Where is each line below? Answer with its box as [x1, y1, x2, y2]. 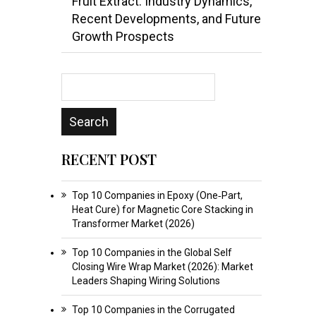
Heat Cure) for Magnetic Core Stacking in [71, 203, 253, 215]
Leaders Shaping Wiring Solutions [71, 274, 220, 286]
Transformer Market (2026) [71, 217, 195, 229]
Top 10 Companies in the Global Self [71, 246, 232, 258]
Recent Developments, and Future [71, 11, 261, 26]
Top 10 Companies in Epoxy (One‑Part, [71, 189, 243, 201]
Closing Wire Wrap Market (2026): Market [71, 260, 253, 272]
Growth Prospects [71, 28, 174, 44]
